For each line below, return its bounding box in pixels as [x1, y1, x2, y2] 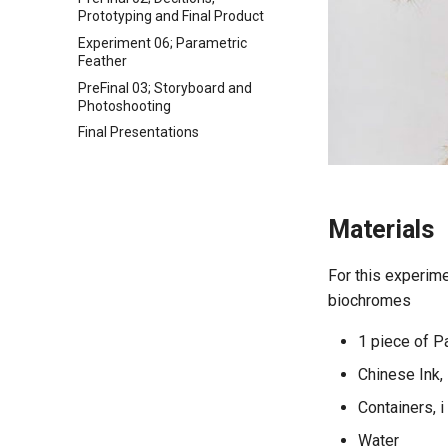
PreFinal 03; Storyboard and [78, 79, 252, 96]
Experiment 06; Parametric [78, 34, 247, 51]
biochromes [328, 291, 411, 310]
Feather [78, 52, 127, 69]
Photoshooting [78, 97, 171, 114]
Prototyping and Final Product [78, 8, 264, 24]
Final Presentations [78, 124, 199, 141]
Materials [328, 215, 434, 244]
